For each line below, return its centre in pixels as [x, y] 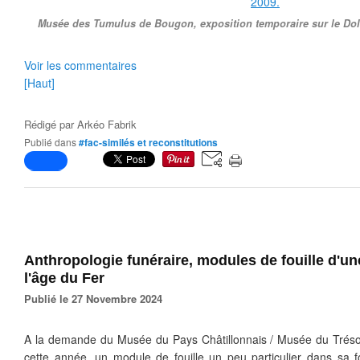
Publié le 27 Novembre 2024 [97, 299]
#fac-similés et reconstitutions [148, 142]
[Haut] [39, 83]
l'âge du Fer [64, 278]
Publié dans [53, 142]
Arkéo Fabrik [107, 124]
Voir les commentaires [80, 65]
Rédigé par [51, 124]
